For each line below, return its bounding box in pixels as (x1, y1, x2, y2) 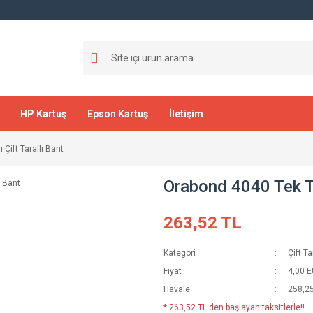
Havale (163, 284, 190, 294)
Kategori (163, 248, 196, 258)
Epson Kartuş (87, 108, 148, 119)
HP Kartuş (20, 108, 66, 119)
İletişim (169, 108, 203, 119)
